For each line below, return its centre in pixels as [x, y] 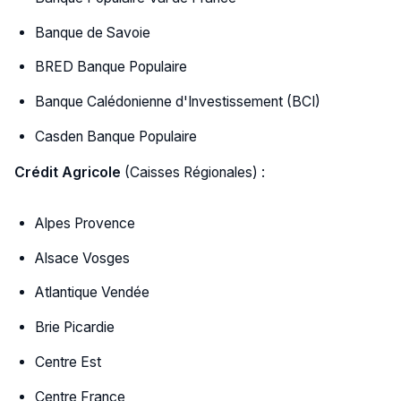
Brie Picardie [75, 328]
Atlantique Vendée [93, 293]
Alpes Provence [85, 223]
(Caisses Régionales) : [192, 173]
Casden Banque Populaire [116, 136]
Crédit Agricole [67, 173]
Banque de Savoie [93, 32]
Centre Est [68, 362]
